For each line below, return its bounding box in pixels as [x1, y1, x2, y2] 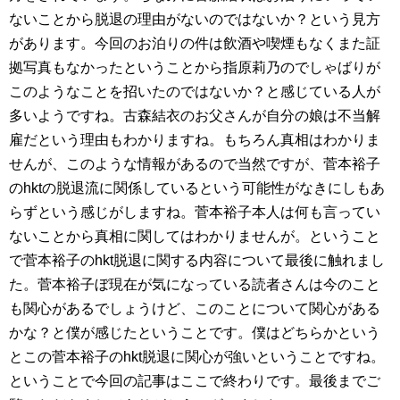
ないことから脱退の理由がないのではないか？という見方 [9, 11, 380, 27]
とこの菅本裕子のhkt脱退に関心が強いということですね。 [9, 348, 385, 364]
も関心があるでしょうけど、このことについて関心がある [9, 300, 380, 316]
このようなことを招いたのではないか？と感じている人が [9, 83, 380, 99]
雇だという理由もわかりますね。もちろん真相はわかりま [9, 131, 380, 147]
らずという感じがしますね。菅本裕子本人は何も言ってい [9, 204, 380, 220]
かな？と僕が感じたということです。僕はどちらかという [9, 324, 380, 340]
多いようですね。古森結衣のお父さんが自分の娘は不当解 [9, 107, 380, 123]
